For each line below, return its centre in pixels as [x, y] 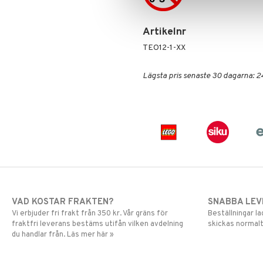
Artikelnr [164, 32]
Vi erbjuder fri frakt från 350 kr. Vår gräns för [90, 214]
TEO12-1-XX [164, 48]
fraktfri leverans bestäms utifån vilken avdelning [97, 224]
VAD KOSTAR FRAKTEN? [63, 202]
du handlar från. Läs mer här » [63, 235]
